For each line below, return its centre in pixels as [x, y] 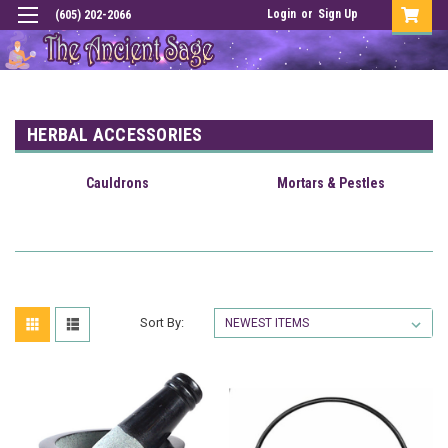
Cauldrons [117, 183]
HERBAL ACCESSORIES [115, 134]
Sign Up [338, 14]
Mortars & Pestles [331, 183]
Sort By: [162, 322]
